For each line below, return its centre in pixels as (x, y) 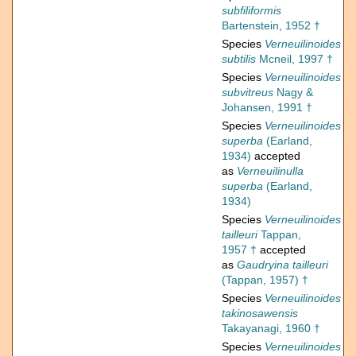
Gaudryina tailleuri (282, 265)
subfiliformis (252, 11)
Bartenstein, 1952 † (271, 26)
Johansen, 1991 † (267, 108)
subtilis (239, 59)
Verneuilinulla (270, 171)
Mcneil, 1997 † (294, 59)
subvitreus (248, 93)
